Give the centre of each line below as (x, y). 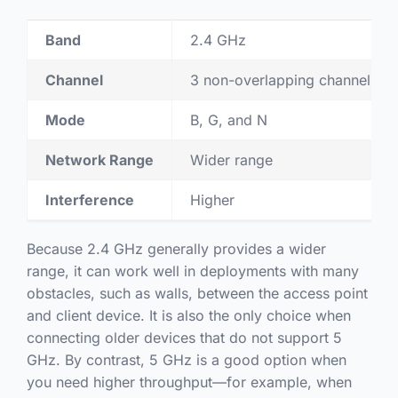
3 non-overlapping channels (283, 80)
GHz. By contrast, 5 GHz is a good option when (186, 360)
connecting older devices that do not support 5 (184, 338)
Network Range (99, 160)
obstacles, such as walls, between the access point (197, 294)
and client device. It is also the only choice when (188, 316)
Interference (89, 200)
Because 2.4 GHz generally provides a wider (176, 249)
